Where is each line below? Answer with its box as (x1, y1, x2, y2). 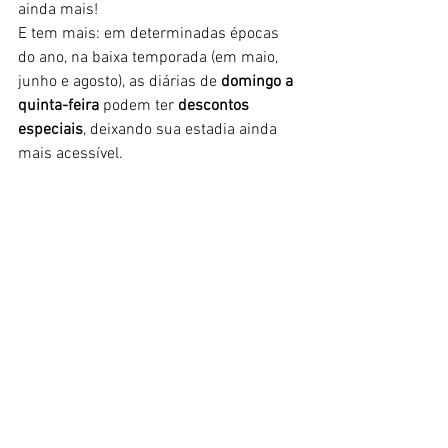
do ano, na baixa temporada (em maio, (18, 48, 282, 68)
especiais (18, 120, 83, 140)
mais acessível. (18, 144, 123, 164)
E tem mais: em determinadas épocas (18, 24, 283, 44)
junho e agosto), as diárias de (18, 72, 221, 92)
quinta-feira (18, 96, 99, 116)
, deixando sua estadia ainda (83, 120, 281, 140)
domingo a (221, 72, 297, 92)
